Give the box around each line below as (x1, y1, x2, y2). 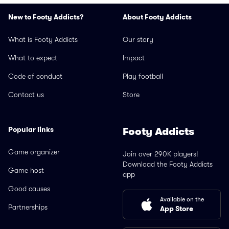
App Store (160, 203, 193, 214)
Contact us (8, 90, 44, 99)
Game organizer (8, 148, 60, 156)
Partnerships (8, 203, 48, 211)
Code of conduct (8, 72, 62, 80)
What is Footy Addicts (8, 35, 78, 43)
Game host (8, 166, 44, 174)
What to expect (8, 54, 57, 62)
